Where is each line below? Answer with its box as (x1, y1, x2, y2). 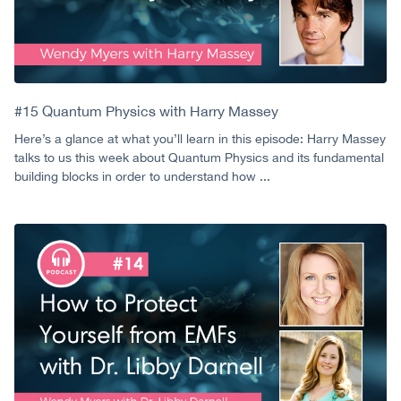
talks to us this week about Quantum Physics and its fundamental (14, 149, 384, 165)
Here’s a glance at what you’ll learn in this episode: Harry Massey (14, 131, 386, 146)
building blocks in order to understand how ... (14, 168, 270, 183)
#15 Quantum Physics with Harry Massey (14, 102, 278, 119)
